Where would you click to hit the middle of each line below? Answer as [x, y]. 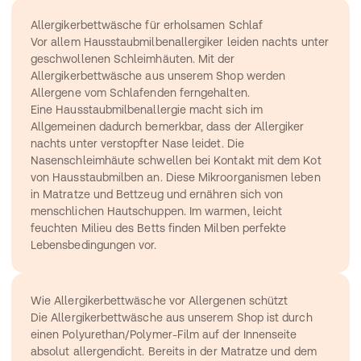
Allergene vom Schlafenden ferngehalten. [140, 93]
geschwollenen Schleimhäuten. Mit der [133, 59]
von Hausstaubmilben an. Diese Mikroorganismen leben [176, 177]
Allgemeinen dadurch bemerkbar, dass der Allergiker [168, 127]
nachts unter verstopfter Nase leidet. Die [137, 143]
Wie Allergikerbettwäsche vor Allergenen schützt [160, 301]
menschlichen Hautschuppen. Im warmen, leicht [157, 211]
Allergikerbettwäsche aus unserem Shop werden [158, 76]
